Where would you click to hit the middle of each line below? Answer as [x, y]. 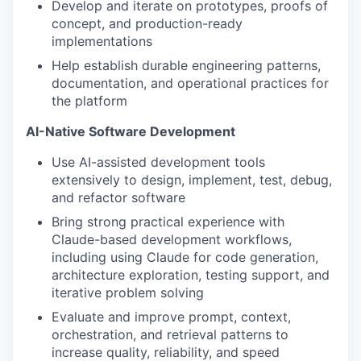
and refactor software [118, 197]
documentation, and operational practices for [190, 83]
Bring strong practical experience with [168, 222]
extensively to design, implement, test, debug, [192, 180]
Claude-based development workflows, [172, 239]
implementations [102, 41]
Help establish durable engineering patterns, [186, 65]
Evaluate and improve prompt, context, [171, 317]
